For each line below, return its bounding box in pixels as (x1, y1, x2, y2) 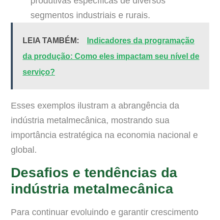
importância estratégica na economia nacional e (11, 130, 198, 140)
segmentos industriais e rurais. (30, 10, 150, 21)
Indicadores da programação (87, 36, 194, 45)
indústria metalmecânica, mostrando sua (11, 115, 169, 126)
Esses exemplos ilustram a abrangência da (11, 101, 179, 111)
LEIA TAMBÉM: (23, 36, 81, 45)
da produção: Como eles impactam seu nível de (23, 52, 199, 61)
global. (11, 145, 37, 155)
